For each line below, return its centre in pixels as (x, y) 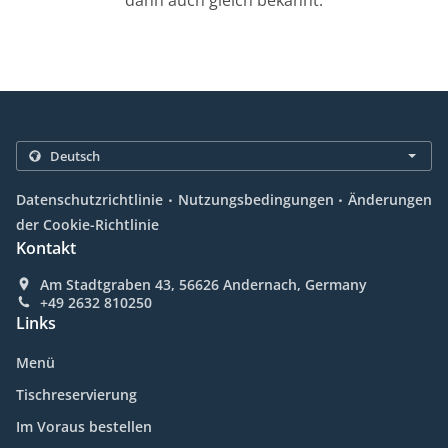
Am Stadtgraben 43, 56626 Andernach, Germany (203, 285)
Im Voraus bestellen (84, 427)
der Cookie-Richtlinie (87, 225)
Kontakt (46, 248)
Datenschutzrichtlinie (89, 200)
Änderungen (390, 200)
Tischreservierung (76, 395)
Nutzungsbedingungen (255, 200)
